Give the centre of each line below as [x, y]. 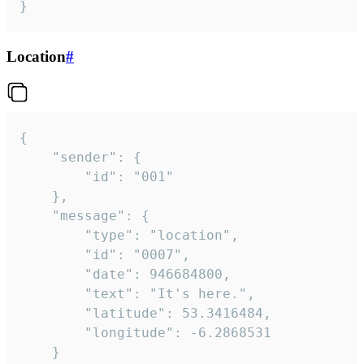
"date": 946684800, [52, 274]
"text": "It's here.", [52, 293]
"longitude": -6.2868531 [52, 332]
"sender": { [36, 157]
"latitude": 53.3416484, [52, 313]
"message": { [36, 215]
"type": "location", [52, 235]
